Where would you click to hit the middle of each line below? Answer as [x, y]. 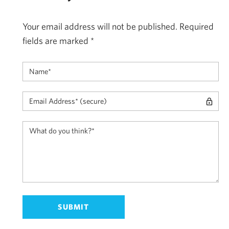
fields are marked [56, 41]
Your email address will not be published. [100, 27]
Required [197, 27]
